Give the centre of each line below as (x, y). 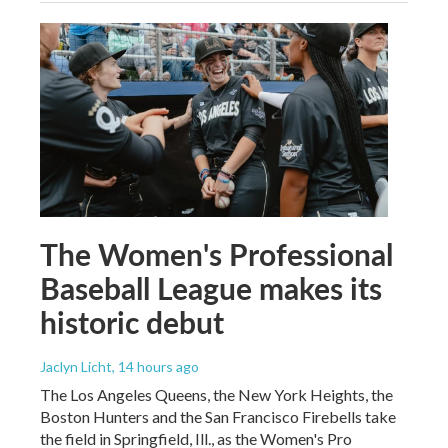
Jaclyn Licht (76, 366)
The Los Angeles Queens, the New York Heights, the (216, 394)
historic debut (132, 321)
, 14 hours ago (155, 366)
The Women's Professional (216, 253)
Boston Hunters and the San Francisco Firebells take (218, 416)
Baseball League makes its (211, 287)
